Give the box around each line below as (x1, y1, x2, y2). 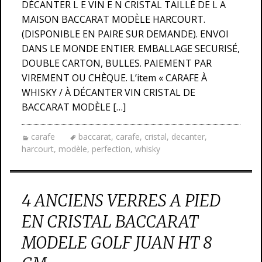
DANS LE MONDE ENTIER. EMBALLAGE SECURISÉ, (22, 42, 240, 55)
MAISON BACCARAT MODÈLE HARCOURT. (22, 13, 205, 26)
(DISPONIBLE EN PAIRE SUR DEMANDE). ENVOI (22, 27, 229, 40)
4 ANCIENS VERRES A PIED (22, 190, 220, 211)
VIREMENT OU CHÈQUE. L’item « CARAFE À (22, 71, 207, 84)
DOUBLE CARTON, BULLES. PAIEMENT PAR (22, 57, 212, 70)
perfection (92, 143, 130, 154)
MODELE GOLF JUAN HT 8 (22, 232, 212, 253)
